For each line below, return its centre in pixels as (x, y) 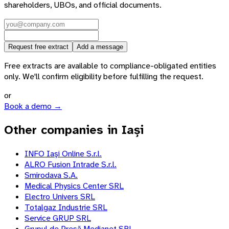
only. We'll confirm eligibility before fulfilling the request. (104, 77)
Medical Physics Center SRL (74, 186)
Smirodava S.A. (51, 175)
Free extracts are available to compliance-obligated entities (110, 66)
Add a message (100, 47)
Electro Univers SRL (60, 197)
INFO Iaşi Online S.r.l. (63, 154)
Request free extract (38, 47)
